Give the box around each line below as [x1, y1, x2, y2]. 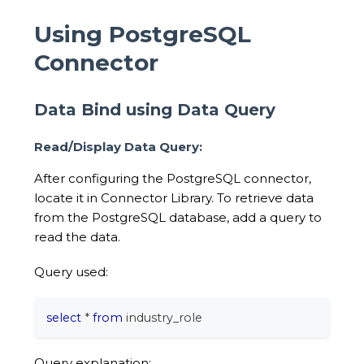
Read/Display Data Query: [34, 138, 202, 154]
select [46, 310, 81, 325]
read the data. [34, 229, 120, 245]
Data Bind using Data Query [34, 100, 275, 120]
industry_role [123, 310, 202, 325]
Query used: [34, 264, 108, 280]
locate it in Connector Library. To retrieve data [34, 190, 314, 206]
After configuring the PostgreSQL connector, [34, 171, 311, 187]
